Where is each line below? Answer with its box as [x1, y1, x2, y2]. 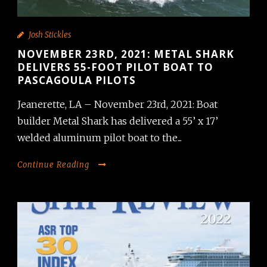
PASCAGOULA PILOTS [17, 73, 136, 87]
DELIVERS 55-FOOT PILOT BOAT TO [17, 60, 213, 74]
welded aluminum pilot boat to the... [17, 132, 182, 144]
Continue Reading [17, 160, 89, 170]
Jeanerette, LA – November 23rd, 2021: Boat [17, 98, 218, 110]
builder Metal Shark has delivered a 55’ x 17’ [17, 115, 218, 127]
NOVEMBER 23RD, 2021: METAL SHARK [17, 47, 234, 61]
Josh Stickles [29, 30, 71, 40]
